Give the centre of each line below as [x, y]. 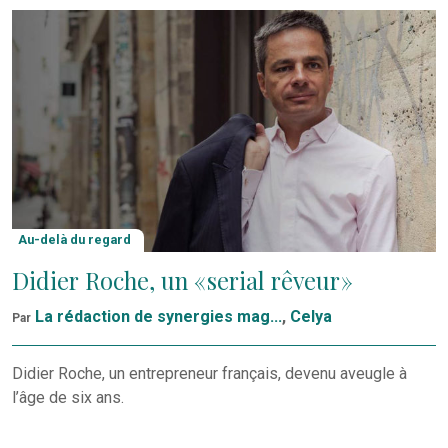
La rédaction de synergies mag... [158, 317]
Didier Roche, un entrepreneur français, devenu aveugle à [209, 374]
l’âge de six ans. [68, 398]
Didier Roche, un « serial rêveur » [182, 281]
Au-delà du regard [75, 240]
